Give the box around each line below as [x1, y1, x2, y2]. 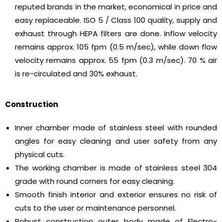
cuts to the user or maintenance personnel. [15, 203, 176, 214]
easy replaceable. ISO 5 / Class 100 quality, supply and [15, 15, 217, 26]
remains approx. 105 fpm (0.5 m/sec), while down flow [15, 42, 217, 53]
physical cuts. [15, 149, 64, 160]
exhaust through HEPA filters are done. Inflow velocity [15, 28, 217, 39]
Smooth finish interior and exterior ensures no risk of [15, 189, 217, 200]
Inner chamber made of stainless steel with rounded [15, 122, 217, 133]
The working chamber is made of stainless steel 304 [15, 163, 217, 173]
